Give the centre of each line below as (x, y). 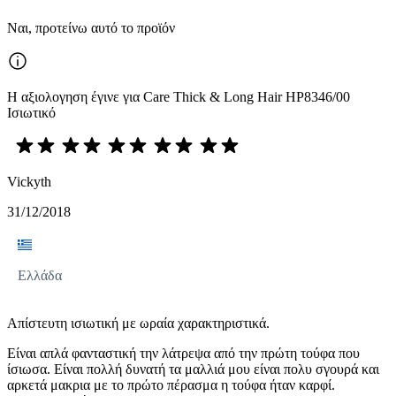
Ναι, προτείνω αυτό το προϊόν (91, 27)
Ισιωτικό (31, 112)
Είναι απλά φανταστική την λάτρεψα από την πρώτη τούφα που (183, 353)
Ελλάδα (40, 275)
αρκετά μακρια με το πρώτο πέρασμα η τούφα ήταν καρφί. (171, 385)
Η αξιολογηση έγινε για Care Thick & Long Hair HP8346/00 (179, 96)
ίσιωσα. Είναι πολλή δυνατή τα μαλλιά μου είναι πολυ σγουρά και (193, 369)
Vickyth (29, 181)
